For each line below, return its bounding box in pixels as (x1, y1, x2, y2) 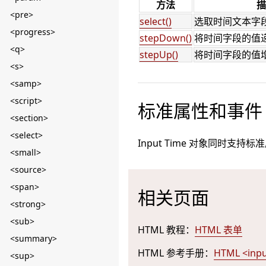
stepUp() (140, 48, 178, 61)
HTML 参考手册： (138, 246, 214, 259)
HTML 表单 (195, 223, 242, 236)
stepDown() (140, 31, 192, 45)
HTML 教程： (138, 223, 195, 236)
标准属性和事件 (138, 99, 262, 123)
